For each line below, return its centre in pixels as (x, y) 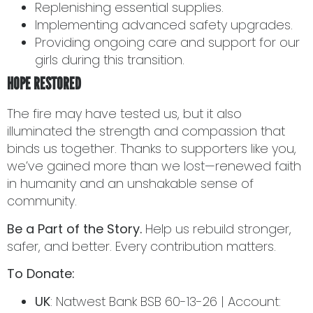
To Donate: (41, 274)
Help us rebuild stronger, (217, 228)
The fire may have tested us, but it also (124, 114)
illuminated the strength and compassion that (146, 131)
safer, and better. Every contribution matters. (141, 246)
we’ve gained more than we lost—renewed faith (154, 166)
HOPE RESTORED (44, 84)
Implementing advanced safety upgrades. (164, 25)
